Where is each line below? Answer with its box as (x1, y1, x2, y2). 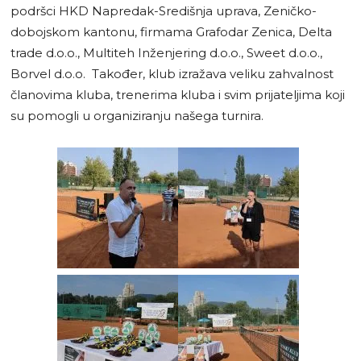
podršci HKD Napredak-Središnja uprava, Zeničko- (10, 2, 317, 19)
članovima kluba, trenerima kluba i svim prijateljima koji (10, 86, 345, 102)
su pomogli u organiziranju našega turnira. (10, 107, 263, 123)
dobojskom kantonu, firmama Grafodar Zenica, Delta (10, 23, 332, 39)
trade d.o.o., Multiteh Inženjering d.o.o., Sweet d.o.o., (10, 44, 322, 60)
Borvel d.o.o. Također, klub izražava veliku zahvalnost (10, 65, 334, 81)
